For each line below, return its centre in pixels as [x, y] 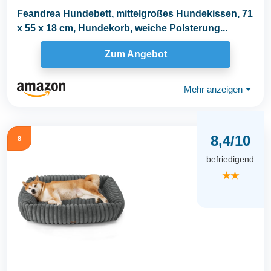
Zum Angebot [135, 54]
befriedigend [230, 159]
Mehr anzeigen [213, 90]
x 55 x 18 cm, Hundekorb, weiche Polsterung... [122, 28]
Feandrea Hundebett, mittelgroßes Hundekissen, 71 [135, 13]
